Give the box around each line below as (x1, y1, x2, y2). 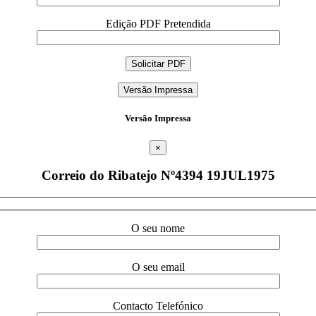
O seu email (131, 260, 185, 273)
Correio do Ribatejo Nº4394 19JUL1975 (41, 168, 275, 183)
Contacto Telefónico (113, 299, 203, 312)
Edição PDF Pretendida (105, 18, 211, 30)
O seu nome (131, 221, 185, 234)
